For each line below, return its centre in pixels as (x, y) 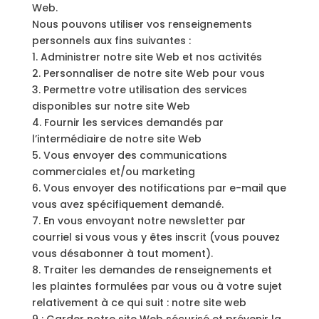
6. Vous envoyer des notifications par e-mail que (159, 188)
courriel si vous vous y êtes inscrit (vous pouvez (156, 237)
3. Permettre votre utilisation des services (139, 90)
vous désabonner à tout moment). (122, 253)
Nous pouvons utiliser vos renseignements (142, 24)
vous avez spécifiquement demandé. (127, 204)
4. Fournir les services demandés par (127, 122)
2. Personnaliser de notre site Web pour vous (148, 73)
